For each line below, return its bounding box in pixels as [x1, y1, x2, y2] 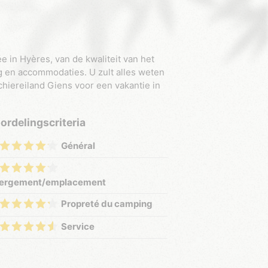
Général [61, 139, 95, 151]
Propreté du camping [61, 198, 153, 210]
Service [61, 221, 95, 232]
